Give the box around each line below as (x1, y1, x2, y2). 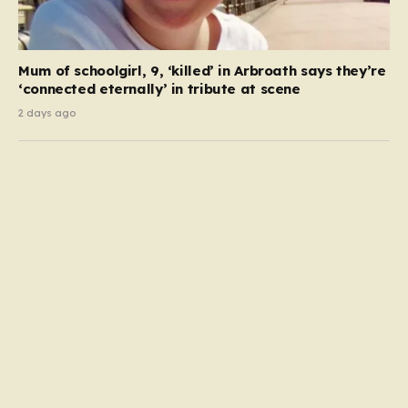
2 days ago (18, 107, 76, 120)
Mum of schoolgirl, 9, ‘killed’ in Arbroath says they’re (18, 62, 386, 80)
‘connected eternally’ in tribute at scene (18, 80, 301, 98)
